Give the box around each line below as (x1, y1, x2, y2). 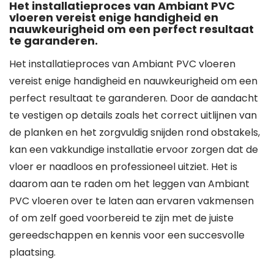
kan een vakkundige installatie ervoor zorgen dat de (9, 143, 258, 157)
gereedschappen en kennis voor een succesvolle (9, 228, 245, 242)
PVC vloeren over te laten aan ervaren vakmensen (9, 194, 254, 208)
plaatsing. (9, 245, 56, 259)
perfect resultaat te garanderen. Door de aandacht (9, 91, 258, 105)
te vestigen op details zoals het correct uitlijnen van (9, 108, 257, 122)
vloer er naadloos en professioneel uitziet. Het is (9, 160, 237, 174)
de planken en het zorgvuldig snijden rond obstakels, (9, 125, 260, 139)
